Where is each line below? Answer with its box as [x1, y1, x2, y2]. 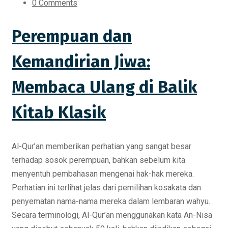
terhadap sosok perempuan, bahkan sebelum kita [12, 155, 185, 165]
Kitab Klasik [12, 102, 106, 123]
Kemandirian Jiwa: [12, 51, 150, 72]
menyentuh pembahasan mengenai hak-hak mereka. [12, 168, 194, 179]
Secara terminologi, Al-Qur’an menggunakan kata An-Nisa [12, 210, 212, 220]
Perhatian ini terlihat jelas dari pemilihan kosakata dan [12, 182, 201, 192]
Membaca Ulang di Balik [12, 77, 197, 98]
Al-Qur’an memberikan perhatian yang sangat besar [12, 141, 191, 151]
